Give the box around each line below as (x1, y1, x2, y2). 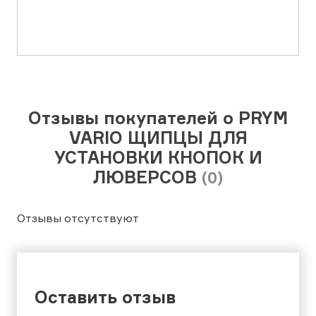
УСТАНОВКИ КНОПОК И (54, 147, 262, 169)
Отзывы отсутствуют (17, 211, 139, 226)
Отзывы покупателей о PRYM (28, 107, 288, 129)
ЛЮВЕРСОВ (93, 166, 202, 188)
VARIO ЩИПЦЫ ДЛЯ (68, 127, 248, 149)
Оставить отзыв (35, 286, 176, 308)
